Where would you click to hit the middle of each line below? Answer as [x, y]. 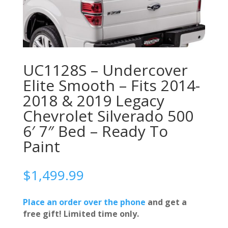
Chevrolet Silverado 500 [108, 116]
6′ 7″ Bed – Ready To [95, 131]
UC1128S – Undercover [105, 70]
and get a [166, 202]
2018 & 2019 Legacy [93, 100]
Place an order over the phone [84, 202]
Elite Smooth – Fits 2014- [111, 85]
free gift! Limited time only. [81, 213]
